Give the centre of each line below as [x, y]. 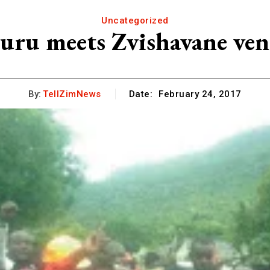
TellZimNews [72, 94]
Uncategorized [135, 20]
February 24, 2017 [200, 94]
